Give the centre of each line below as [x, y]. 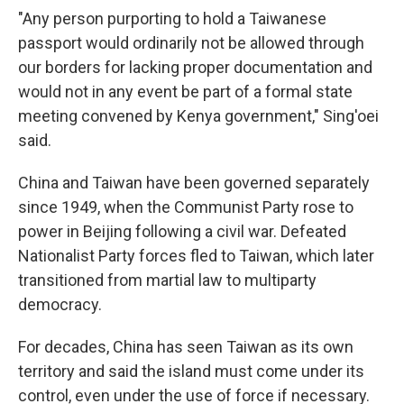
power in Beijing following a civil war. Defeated [182, 231]
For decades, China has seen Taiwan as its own [186, 347]
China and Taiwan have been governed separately [194, 183]
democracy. [60, 304]
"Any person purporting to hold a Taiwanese [172, 18]
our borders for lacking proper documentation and [195, 67]
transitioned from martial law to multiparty [167, 280]
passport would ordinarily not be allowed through [191, 43]
